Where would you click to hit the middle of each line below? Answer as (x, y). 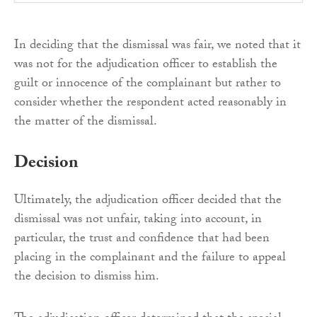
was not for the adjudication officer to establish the (146, 65)
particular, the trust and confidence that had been (142, 239)
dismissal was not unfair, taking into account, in (138, 220)
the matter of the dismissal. (86, 122)
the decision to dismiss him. (87, 277)
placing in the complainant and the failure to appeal (150, 258)
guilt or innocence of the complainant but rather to (148, 84)
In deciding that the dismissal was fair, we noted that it (157, 46)
